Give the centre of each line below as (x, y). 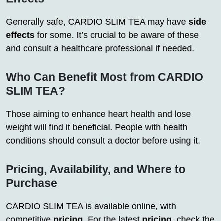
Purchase (32, 183)
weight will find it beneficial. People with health (97, 127)
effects (20, 35)
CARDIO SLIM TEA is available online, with (91, 206)
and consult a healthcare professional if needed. (100, 48)
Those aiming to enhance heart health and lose (98, 114)
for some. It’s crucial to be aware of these (117, 35)
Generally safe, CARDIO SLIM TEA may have (97, 21)
